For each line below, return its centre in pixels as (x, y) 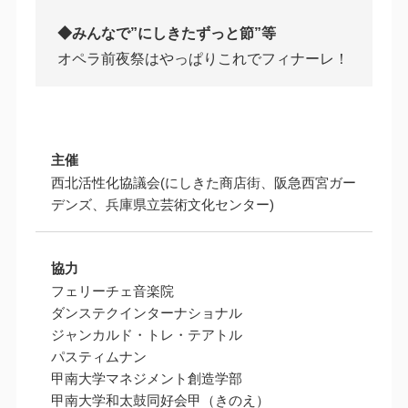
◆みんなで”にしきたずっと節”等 (166, 33)
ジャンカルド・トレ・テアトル (146, 334)
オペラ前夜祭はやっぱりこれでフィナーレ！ (203, 58)
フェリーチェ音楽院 (112, 291)
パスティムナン (98, 356)
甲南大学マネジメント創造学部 (146, 378)
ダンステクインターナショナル (146, 312)
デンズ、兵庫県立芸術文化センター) (162, 205)
